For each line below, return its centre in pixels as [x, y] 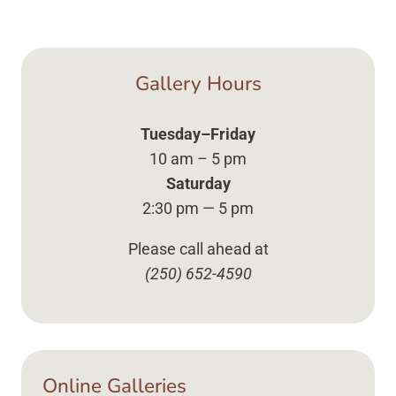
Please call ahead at [198, 248]
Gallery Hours [198, 83]
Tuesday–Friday [198, 133]
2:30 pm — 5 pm [198, 208]
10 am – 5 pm [198, 158]
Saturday [198, 183]
